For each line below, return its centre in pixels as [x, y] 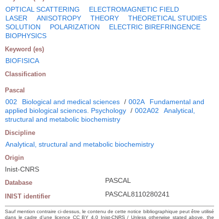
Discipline [20, 132]
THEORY [105, 18]
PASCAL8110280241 [137, 194]
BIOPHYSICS [26, 35]
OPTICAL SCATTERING [43, 9]
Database [19, 182]
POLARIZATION [75, 27]
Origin [14, 157]
